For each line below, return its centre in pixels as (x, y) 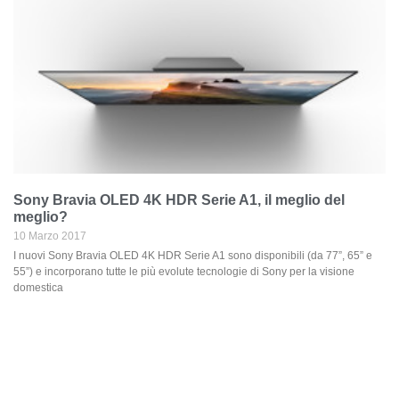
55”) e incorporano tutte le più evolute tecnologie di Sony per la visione (184, 272)
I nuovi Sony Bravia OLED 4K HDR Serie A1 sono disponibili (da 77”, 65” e (193, 256)
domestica (38, 288)
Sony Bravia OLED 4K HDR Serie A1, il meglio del (179, 200)
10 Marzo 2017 (50, 236)
